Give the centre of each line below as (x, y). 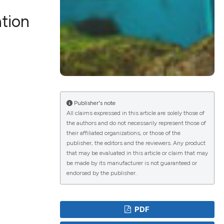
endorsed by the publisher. (101, 173)
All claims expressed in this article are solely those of (135, 113)
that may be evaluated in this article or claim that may (137, 153)
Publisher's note (94, 103)
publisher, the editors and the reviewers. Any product (136, 143)
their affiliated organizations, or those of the (123, 133)
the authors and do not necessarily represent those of (136, 123)
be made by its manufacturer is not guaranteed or (131, 163)
